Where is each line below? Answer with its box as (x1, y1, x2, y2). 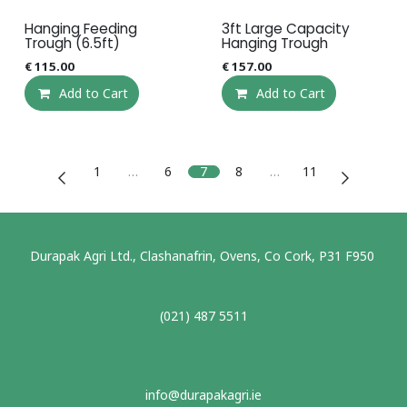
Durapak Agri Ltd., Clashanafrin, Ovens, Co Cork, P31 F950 (29, 247, 378, 264)
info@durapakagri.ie (145, 386, 262, 403)
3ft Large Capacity (221, 19, 350, 38)
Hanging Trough (221, 34, 328, 53)
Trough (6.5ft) (25, 34, 120, 53)
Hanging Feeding (25, 19, 137, 38)
